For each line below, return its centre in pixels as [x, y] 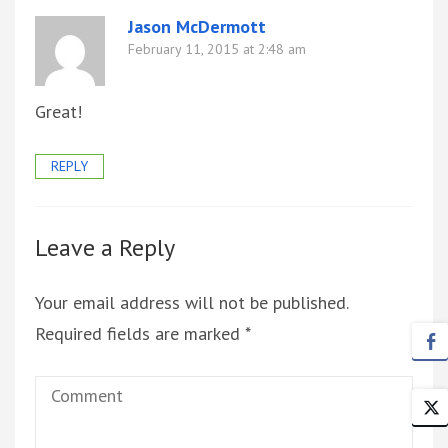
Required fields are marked [140, 334]
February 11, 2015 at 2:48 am [217, 49]
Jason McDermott [197, 27]
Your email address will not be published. [191, 303]
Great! [58, 112]
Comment [70, 391]
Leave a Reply [105, 248]
